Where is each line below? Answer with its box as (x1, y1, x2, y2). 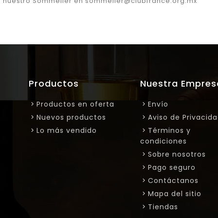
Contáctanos (147, 175, 199, 185)
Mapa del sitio (147, 188, 201, 199)
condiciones (140, 136, 187, 146)
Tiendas (147, 201, 178, 212)
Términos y (147, 125, 191, 135)
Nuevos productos (36, 112, 106, 122)
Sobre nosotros (147, 149, 206, 159)
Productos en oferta (36, 99, 114, 109)
